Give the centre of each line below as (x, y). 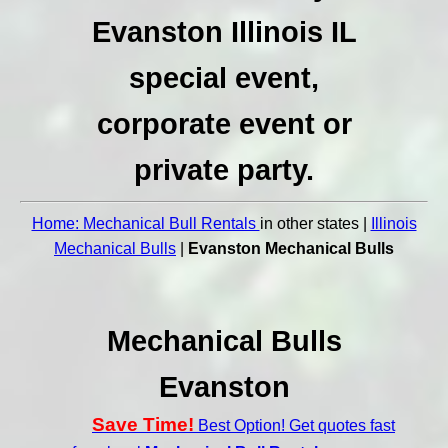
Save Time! (143, 425)
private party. (224, 170)
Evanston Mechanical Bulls (291, 249)
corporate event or (224, 124)
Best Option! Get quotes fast (294, 426)
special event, (224, 78)
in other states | (315, 224)
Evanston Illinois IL (224, 32)
